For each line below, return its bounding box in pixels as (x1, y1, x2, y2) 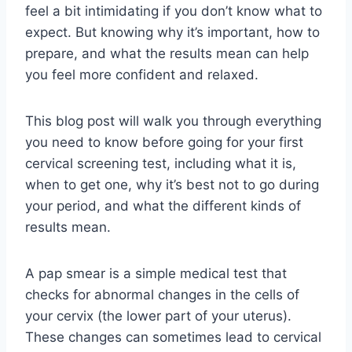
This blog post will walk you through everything (25, 113, 321, 129)
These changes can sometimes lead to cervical (25, 329, 321, 345)
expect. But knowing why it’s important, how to (25, 24, 320, 40)
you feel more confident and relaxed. (25, 67, 258, 82)
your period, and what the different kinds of (25, 198, 301, 214)
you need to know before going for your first (25, 134, 303, 150)
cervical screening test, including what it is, (25, 156, 296, 171)
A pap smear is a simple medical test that (25, 266, 287, 281)
